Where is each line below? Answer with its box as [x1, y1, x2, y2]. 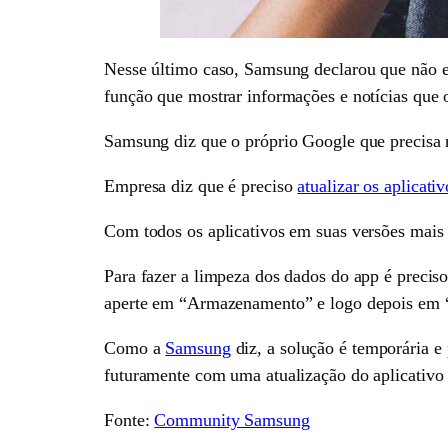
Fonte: [104, 410, 155, 431]
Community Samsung [154, 410, 310, 431]
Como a [104, 338, 166, 359]
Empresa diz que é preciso [104, 176, 298, 197]
